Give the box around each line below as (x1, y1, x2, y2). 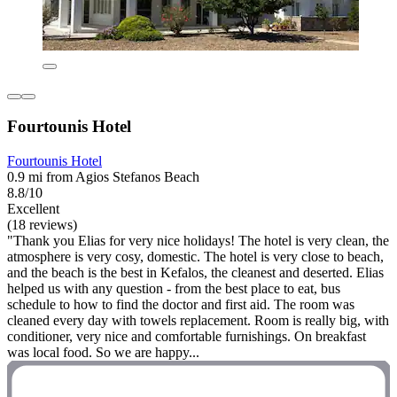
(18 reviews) (7, 216, 77, 232)
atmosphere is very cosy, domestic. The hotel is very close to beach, (7, 248, 384, 264)
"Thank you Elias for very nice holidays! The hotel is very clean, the (7, 232, 389, 248)
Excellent (7, 200, 59, 216)
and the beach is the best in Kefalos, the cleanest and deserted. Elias (7, 264, 384, 280)
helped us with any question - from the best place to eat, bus (7, 280, 340, 296)
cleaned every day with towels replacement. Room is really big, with (7, 312, 389, 328)
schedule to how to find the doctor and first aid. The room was (7, 296, 354, 312)
